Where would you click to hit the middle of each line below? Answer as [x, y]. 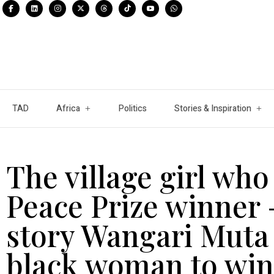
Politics [133, 108]
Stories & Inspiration [213, 108]
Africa [68, 108]
